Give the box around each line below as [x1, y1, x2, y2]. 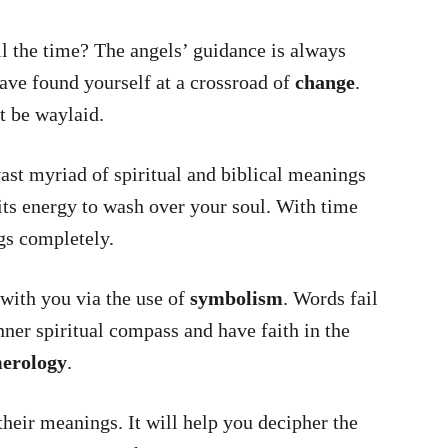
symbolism [190, 287, 283, 309]
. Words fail [283, 287, 378, 309]
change [295, 71, 355, 93]
